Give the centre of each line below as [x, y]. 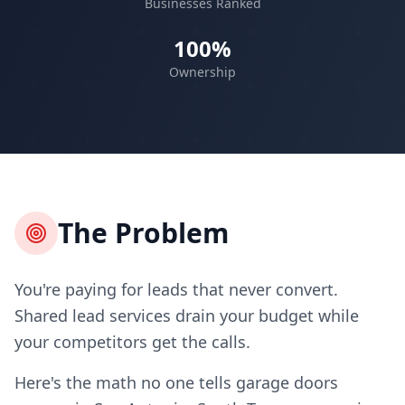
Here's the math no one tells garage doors [176, 382]
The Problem [143, 233]
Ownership [202, 72]
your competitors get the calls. [132, 342]
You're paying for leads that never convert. [176, 289]
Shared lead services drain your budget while [187, 316]
